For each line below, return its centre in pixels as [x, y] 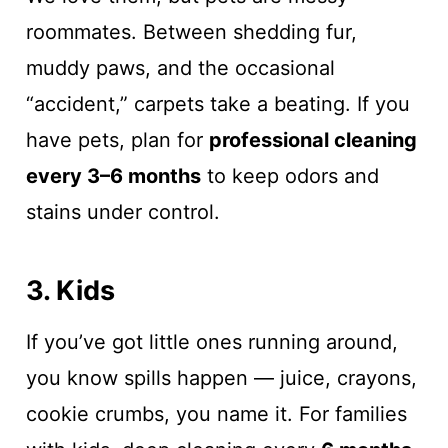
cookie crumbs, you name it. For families [216, 414]
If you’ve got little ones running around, [211, 342]
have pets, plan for [117, 140]
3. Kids [70, 290]
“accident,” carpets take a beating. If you [217, 104]
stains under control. [122, 212]
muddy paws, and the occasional [180, 68]
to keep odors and [289, 176]
